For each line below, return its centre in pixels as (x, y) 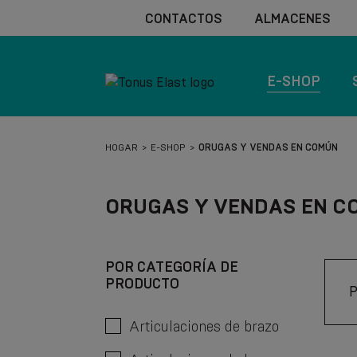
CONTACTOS (184, 18)
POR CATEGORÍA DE (172, 267)
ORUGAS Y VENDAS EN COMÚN (268, 147)
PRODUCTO (142, 283)
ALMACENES (292, 18)
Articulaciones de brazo (204, 326)
